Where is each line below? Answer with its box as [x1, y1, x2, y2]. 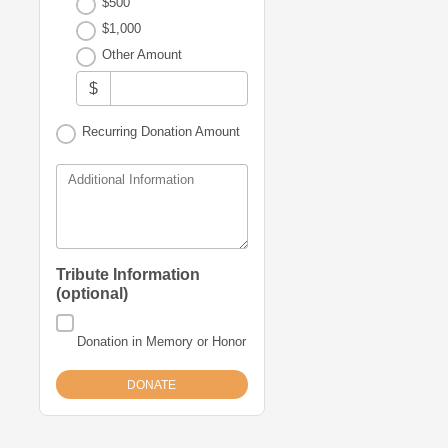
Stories [293, 63, 342, 79]
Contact [293, 107, 348, 123]
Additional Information [67, 172, 194, 188]
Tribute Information [55, 266, 200, 284]
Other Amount [101, 47, 182, 62]
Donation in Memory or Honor [77, 333, 247, 349]
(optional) [55, 285, 128, 303]
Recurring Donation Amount [81, 124, 240, 140]
